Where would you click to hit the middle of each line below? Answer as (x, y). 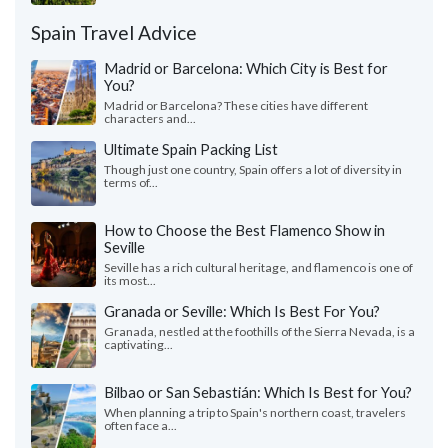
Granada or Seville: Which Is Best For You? (242, 311)
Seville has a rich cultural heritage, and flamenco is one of (258, 268)
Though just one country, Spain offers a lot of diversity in (253, 170)
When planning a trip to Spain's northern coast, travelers (255, 413)
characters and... (150, 119)
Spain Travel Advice (114, 33)
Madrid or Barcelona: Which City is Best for (246, 68)
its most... (130, 281)
